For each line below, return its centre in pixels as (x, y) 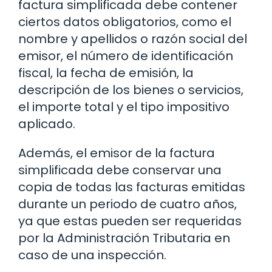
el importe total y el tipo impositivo (124, 107)
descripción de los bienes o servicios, (131, 90)
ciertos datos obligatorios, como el (125, 22)
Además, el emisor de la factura (117, 153)
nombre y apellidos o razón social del (133, 39)
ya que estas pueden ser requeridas (130, 221)
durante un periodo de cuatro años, (127, 204)
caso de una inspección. (92, 255)
